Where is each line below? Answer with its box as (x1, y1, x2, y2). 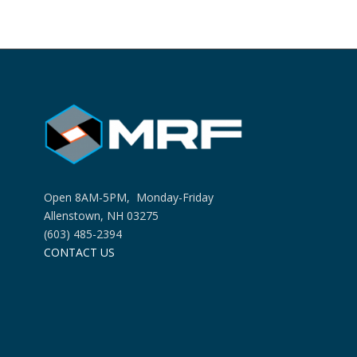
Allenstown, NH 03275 (43, 208, 159, 224)
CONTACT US (43, 245, 115, 261)
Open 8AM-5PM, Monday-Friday (43, 190, 214, 206)
